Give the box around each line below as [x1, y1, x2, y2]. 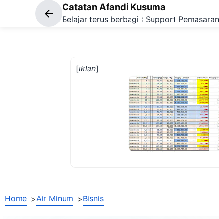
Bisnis [83, 194, 104, 203]
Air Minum [36, 194, 73, 203]
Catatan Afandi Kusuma [62, 1, 166, 12]
